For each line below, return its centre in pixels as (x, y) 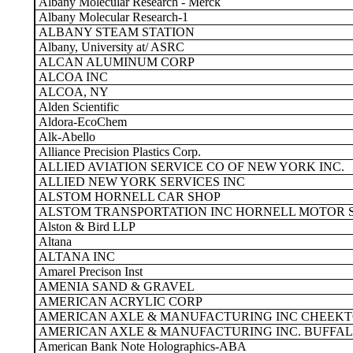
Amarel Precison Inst (89, 271)
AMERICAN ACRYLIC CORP (119, 301)
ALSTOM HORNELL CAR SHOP (128, 197)
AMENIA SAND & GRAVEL (115, 286)
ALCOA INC (72, 77)
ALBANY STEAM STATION (115, 32)
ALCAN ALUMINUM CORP (115, 62)
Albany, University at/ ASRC (110, 47)
